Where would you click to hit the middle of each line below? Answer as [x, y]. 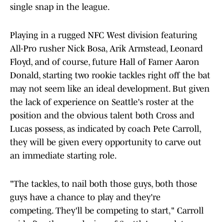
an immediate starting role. [63, 156]
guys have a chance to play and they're [85, 197]
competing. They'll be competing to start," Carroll [107, 211]
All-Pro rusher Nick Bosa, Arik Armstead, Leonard [106, 49]
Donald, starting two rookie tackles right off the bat [110, 76]
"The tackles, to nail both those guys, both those [104, 184]
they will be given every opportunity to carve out [106, 142]
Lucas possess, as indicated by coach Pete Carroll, [105, 129]
